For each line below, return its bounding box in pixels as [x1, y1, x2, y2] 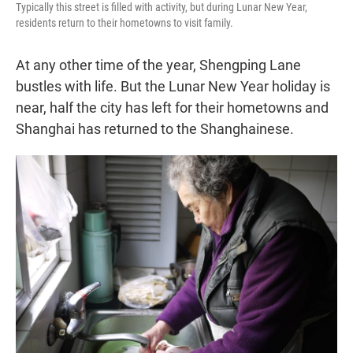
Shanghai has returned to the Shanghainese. [16, 121, 294, 138]
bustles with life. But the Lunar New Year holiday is [16, 78, 330, 95]
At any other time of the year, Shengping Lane [16, 57, 301, 74]
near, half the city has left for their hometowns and [16, 99, 329, 117]
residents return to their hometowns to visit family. [16, 17, 233, 30]
